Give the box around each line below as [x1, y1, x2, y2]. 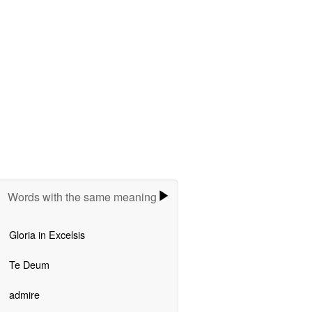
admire [8, 286, 40, 302]
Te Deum [8, 256, 49, 272]
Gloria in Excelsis [8, 226, 85, 242]
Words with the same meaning [8, 188, 160, 205]
